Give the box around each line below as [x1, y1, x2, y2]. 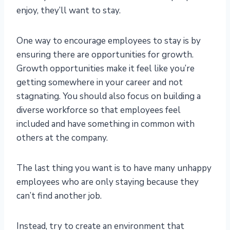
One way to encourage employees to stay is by [16, 35, 201, 47]
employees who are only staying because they [16, 176, 199, 188]
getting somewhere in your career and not [16, 76, 183, 89]
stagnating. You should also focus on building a [16, 90, 201, 103]
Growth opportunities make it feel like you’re [16, 63, 195, 75]
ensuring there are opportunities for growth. [16, 49, 194, 61]
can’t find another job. [16, 190, 104, 202]
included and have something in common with [16, 118, 195, 130]
